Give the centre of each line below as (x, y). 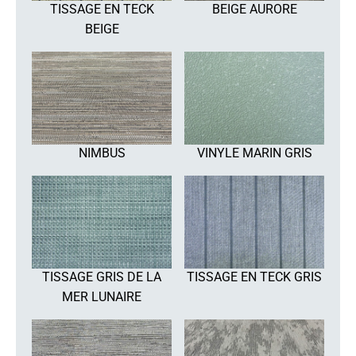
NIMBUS (102, 153)
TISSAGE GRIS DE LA (102, 277)
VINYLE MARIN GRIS (254, 153)
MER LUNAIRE (102, 297)
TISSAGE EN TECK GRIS (254, 277)
